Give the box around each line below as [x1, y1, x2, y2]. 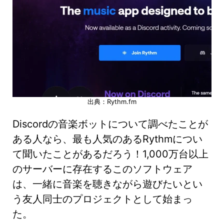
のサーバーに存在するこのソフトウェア [12, 162, 192, 175]
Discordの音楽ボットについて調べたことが [12, 117, 208, 130]
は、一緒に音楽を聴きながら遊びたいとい [12, 177, 202, 190]
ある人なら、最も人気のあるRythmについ [12, 132, 202, 145]
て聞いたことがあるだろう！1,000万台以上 [12, 147, 208, 160]
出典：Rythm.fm [87, 97, 136, 105]
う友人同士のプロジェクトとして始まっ [12, 192, 192, 205]
